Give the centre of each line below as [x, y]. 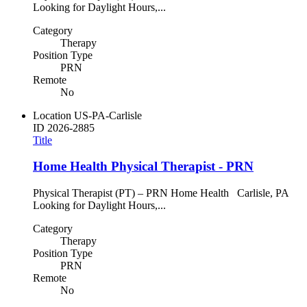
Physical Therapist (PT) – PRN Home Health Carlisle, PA [163, 193]
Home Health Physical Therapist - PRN [143, 167]
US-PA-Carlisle [108, 115]
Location [52, 115]
